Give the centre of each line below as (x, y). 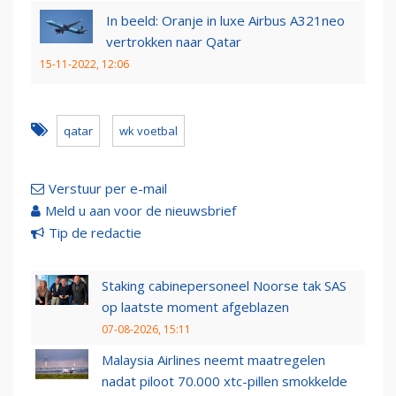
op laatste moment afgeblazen (195, 307)
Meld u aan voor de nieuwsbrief (141, 211)
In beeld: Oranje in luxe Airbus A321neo (225, 21)
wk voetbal (148, 131)
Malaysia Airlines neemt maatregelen (213, 360)
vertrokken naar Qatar (174, 42)
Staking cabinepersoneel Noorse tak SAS (224, 286)
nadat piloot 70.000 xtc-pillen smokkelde (225, 381)
